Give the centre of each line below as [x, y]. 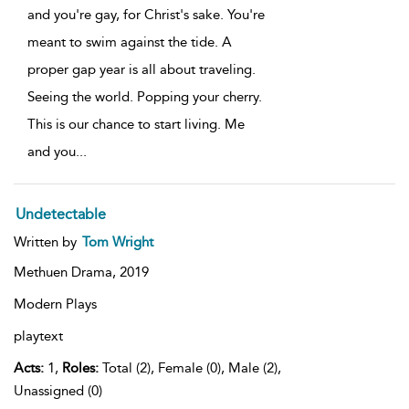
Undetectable [64, 215]
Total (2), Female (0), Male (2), [190, 368]
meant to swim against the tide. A [130, 42]
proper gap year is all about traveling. [142, 70]
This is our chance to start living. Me [136, 125]
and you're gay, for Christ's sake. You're [146, 15]
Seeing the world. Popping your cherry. [145, 97]
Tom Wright [118, 242]
